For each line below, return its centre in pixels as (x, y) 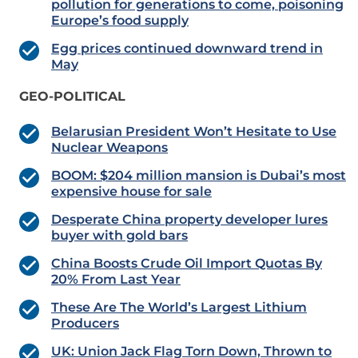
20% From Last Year (116, 280)
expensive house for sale (131, 192)
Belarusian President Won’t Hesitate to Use (194, 132)
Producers (85, 324)
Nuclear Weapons (109, 148)
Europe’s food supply (120, 21)
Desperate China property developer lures (189, 220)
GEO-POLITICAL (72, 97)
